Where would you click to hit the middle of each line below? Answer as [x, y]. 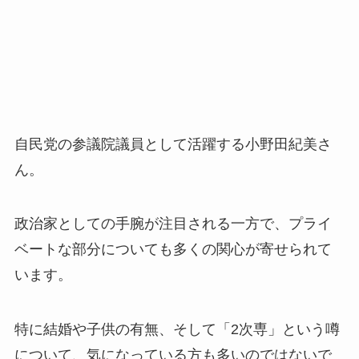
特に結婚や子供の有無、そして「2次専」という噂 [177, 330]
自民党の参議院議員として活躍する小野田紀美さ [173, 144]
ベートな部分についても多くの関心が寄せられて [173, 250]
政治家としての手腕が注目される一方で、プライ [173, 224]
